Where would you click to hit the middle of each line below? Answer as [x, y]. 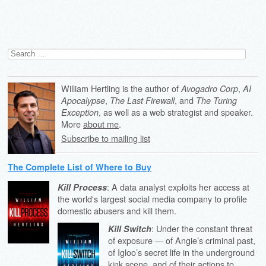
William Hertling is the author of [121, 88]
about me [101, 124]
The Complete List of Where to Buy [80, 167]
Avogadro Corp [210, 88]
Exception [80, 112]
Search [19, 52]
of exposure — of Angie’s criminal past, [181, 240]
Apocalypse [83, 100]
